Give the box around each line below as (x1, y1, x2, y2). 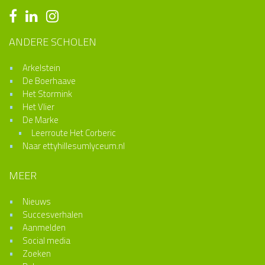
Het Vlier (22, 98, 54, 115)
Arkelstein (22, 59, 60, 76)
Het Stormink (22, 85, 72, 102)
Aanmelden (22, 218, 66, 236)
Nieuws (22, 192, 51, 210)
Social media (22, 231, 70, 249)
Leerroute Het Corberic (31, 124, 116, 141)
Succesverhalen (22, 205, 83, 223)
